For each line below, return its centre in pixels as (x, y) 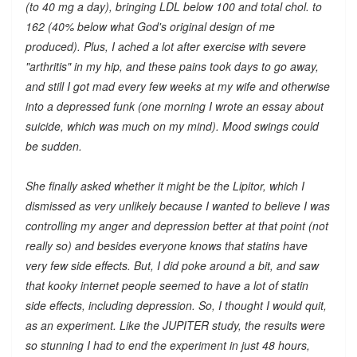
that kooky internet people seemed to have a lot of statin (167, 285)
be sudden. (53, 145)
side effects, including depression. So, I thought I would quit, (176, 305)
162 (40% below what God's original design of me (150, 26)
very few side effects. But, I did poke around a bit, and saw (172, 265)
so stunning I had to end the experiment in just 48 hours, (167, 345)
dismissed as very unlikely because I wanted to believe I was (177, 205)
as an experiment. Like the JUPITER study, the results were (175, 325)
